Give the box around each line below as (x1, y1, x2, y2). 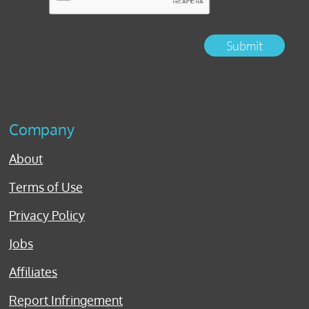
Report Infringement (9, 292, 123, 308)
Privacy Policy (9, 208, 85, 223)
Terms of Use (9, 179, 83, 195)
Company (9, 119, 74, 139)
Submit (226, 37, 263, 53)
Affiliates (9, 264, 57, 279)
